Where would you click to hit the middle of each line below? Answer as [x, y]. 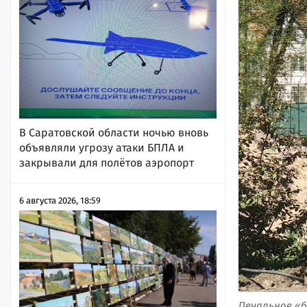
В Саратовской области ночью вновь [114, 133]
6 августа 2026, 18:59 [60, 201]
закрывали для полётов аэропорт [107, 163]
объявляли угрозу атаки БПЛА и [102, 148]
